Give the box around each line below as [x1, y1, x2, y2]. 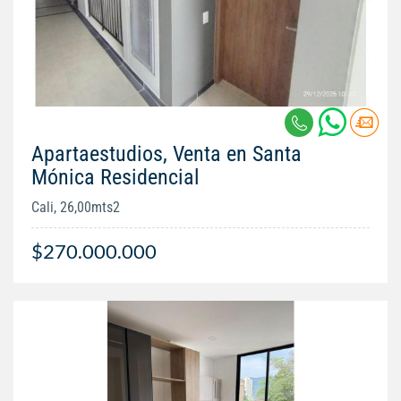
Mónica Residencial [31, 164, 200, 190]
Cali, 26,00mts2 [31, 198, 120, 216]
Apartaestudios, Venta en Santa [31, 141, 302, 166]
